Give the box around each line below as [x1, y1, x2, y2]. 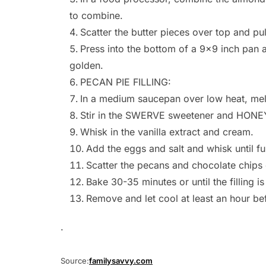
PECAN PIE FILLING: [80, 76, 171, 88]
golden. [69, 59, 103, 72]
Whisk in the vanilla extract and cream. [80, 126, 254, 138]
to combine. [69, 9, 123, 22]
